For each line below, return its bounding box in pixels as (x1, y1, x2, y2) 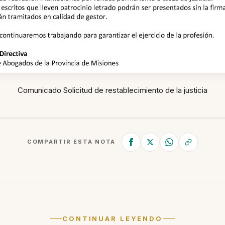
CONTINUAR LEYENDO (62, 214, 163, 222)
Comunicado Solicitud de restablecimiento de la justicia (18, 85, 207, 95)
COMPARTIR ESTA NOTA (27, 138, 116, 145)
